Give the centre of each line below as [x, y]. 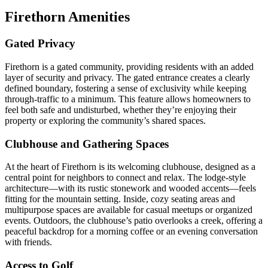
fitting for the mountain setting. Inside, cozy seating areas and [120, 199]
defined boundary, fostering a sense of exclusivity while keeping [126, 88]
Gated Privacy [40, 44]
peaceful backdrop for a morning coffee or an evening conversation [131, 232]
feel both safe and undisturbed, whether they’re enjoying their [121, 109]
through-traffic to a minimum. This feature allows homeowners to [128, 99]
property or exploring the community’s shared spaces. [105, 120]
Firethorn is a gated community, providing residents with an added [129, 66]
